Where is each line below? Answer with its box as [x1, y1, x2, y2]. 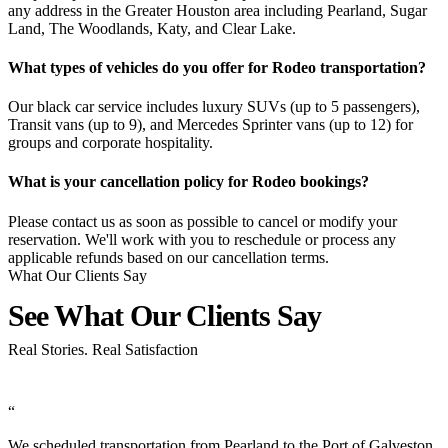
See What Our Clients [8, 298, 278, 332]
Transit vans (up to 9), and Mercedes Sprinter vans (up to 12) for [8, 116, 413, 134]
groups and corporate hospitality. [8, 134, 213, 152]
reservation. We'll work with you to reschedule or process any [8, 230, 396, 248]
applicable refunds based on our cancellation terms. [8, 248, 329, 266]
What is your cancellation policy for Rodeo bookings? [8, 173, 369, 191]
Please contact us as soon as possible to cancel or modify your [8, 212, 397, 230]
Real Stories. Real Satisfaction [8, 340, 198, 358]
